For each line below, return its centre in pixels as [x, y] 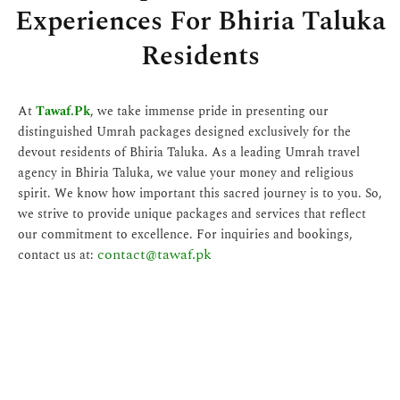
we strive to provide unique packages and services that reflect [192, 213]
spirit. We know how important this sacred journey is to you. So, [200, 193]
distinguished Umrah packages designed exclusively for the [184, 131]
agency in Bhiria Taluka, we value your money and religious [186, 172]
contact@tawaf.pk [154, 254]
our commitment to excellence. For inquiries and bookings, [185, 234]
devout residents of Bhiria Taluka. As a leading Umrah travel [189, 152]
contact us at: [58, 254]
